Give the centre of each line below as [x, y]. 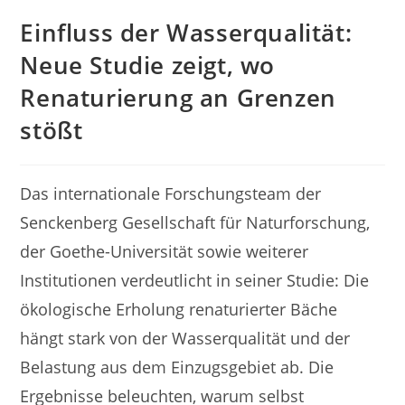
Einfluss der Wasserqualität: [186, 32]
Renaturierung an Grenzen [178, 97]
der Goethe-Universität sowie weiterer [165, 251]
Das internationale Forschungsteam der [171, 193]
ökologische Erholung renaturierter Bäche [179, 309]
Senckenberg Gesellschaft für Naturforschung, [195, 222]
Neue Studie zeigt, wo [148, 65]
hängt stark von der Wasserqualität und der [185, 338]
